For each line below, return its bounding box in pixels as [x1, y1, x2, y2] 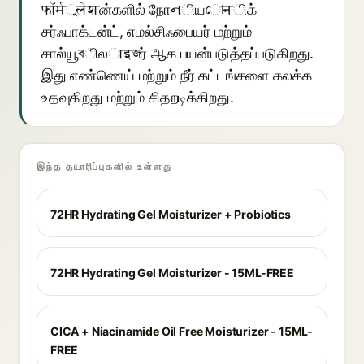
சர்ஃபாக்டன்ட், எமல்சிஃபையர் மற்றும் [41, 23, 253, 40]
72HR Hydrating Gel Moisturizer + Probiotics [50, 207, 291, 221]
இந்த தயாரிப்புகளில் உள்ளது [37, 160, 173, 172]
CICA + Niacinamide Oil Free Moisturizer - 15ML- [50, 324, 314, 338]
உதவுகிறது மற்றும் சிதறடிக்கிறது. [41, 89, 234, 106]
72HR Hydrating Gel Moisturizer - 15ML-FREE [50, 266, 294, 279]
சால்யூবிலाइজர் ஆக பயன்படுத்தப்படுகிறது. [41, 45, 314, 62]
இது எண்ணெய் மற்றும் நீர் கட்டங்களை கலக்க [41, 67, 312, 84]
